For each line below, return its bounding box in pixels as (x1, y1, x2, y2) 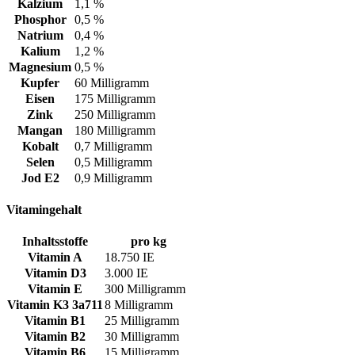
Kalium (20, 44, 60, 58)
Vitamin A (28, 250, 82, 265)
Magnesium (9, 59, 71, 74)
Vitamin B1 (25, 314, 86, 328)
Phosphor (13, 12, 67, 26)
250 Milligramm (74, 107, 155, 121)
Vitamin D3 (24, 266, 86, 281)
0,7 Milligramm (74, 139, 152, 153)
